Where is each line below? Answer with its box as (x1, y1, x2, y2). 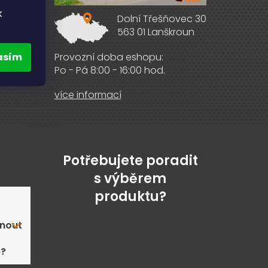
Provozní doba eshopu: (54, 50, 163, 65)
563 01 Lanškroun (117, 25, 194, 39)
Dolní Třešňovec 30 (117, 12, 206, 26)
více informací (54, 88, 121, 102)
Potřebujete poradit (62, 151, 198, 170)
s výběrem (94, 169, 167, 188)
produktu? (94, 187, 166, 206)
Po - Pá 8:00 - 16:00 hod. (54, 63, 165, 78)
